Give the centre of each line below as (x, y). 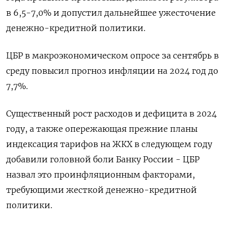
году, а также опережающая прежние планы (102, 129)
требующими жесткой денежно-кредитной (102, 190)
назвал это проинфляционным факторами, (101, 175)
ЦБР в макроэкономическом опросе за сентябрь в (112, 55)
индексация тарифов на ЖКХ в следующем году (109, 144)
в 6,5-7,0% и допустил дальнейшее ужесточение (111, 13)
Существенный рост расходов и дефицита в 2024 (111, 113)
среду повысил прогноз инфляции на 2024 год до (112, 71)
